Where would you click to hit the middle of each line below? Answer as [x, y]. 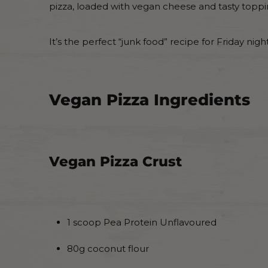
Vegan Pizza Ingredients [150, 100]
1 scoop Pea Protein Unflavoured [142, 223]
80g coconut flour [108, 249]
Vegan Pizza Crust [115, 162]
